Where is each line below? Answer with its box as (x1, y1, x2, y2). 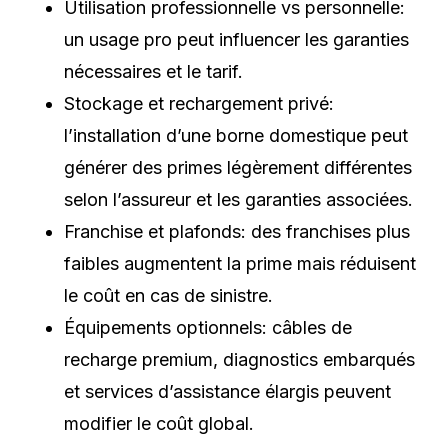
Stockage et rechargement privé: (64, 92, 334, 114)
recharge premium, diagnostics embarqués (64, 348, 415, 370)
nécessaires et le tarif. (64, 60, 243, 82)
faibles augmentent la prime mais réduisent (64, 252, 416, 274)
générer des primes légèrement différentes (64, 156, 412, 178)
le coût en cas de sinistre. (64, 284, 273, 306)
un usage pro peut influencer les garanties (64, 28, 409, 50)
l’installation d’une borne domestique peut (64, 124, 408, 146)
